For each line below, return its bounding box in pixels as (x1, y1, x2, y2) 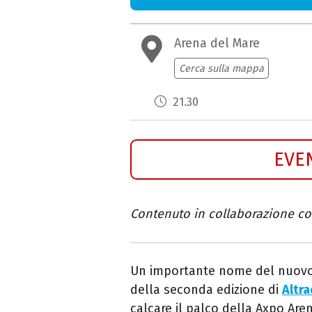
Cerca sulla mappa (178, 62, 264, 75)
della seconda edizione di (130, 281, 282, 297)
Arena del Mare (174, 36, 260, 52)
